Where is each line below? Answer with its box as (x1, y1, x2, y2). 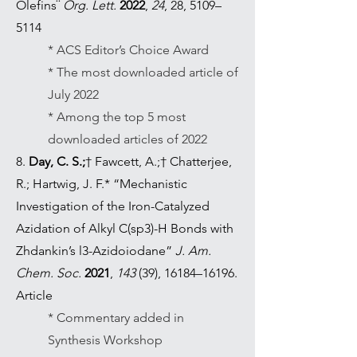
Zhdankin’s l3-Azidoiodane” (16, 243, 175, 258)
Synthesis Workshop (48, 332, 163, 347)
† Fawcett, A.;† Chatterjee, (85, 154, 232, 169)
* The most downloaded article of (48, 65, 238, 80)
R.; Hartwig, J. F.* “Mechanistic (16, 176, 187, 191)
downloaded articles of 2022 (48, 131, 207, 147)
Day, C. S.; (29, 154, 85, 169)
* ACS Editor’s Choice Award (48, 42, 209, 57)
